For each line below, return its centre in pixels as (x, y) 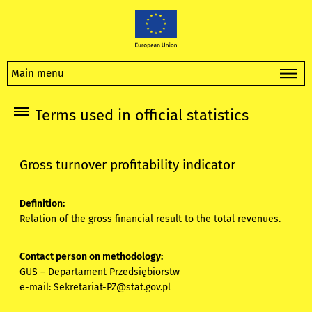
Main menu (38, 73)
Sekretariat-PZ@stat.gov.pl (112, 288)
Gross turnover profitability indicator (128, 165)
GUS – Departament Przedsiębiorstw (100, 272)
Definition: (42, 204)
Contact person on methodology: (92, 257)
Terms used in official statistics (142, 116)
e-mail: (37, 288)
